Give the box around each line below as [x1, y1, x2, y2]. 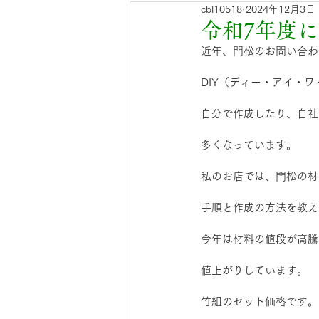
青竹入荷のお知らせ [158, 10, 248, 21]
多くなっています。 [201, 140, 297, 150]
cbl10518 [201, 4, 242, 14]
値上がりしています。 [201, 265, 308, 276]
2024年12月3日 [246, 4, 315, 14]
